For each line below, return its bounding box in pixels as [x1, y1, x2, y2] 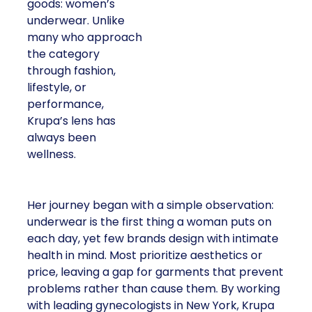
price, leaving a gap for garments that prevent [27, 264, 283, 280]
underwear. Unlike [27, 13, 125, 29]
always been [27, 130, 96, 146]
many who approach [27, 29, 142, 45]
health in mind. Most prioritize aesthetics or [27, 247, 263, 263]
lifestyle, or [27, 79, 86, 95]
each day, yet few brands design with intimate [27, 231, 279, 247]
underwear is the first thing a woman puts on [27, 214, 272, 230]
